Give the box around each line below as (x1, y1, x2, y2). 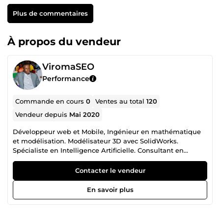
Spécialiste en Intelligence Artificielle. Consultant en (13, 146, 184, 154)
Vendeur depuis (15, 110, 70, 118)
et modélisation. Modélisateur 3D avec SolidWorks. (13, 137, 178, 145)
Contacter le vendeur (75, 166, 145, 174)
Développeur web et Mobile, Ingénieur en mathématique (13, 127, 201, 136)
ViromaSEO (42, 61, 94, 72)
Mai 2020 (69, 110, 100, 118)
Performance (42, 74, 89, 83)
